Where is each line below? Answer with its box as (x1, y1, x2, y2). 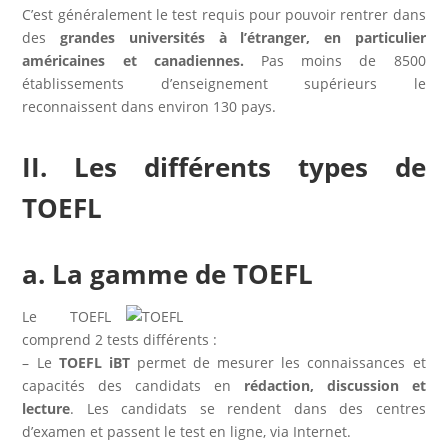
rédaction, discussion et (243, 375, 426, 395)
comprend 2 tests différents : (22, 329, 218, 349)
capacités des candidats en (22, 375, 244, 395)
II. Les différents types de (22, 148, 426, 185)
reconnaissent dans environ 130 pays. (22, 96, 277, 116)
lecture (22, 398, 71, 418)
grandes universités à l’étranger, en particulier (60, 27, 426, 47)
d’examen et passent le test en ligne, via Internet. (22, 421, 352, 441)
